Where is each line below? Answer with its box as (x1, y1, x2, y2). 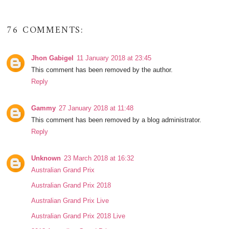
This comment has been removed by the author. (31, 66, 173, 74)
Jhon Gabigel (31, 54, 74, 62)
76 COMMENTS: (7, 22, 84, 39)
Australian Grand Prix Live (31, 197, 109, 205)
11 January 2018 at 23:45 (77, 54, 152, 62)
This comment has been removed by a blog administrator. (31, 116, 202, 124)
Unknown (31, 154, 61, 163)
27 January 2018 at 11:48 (59, 104, 134, 112)
